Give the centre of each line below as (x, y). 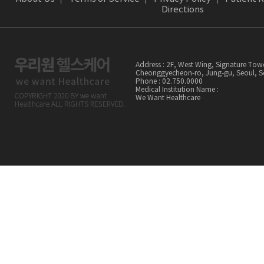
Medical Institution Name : (177, 90)
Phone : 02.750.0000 (173, 82)
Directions (183, 10)
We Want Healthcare (168, 98)
